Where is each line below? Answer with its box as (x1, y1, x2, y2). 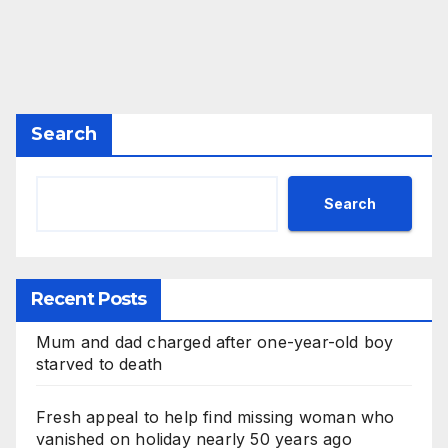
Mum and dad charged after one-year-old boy (36, 332, 394, 353)
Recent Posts (31, 288, 147, 311)
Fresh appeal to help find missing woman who (36, 407, 395, 428)
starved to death (36, 354, 163, 375)
